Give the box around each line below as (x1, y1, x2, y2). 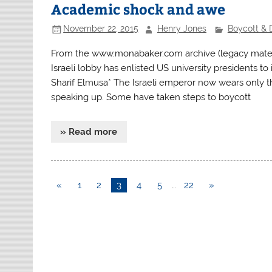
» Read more (60, 126, 118, 137)
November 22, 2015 (63, 24, 139, 34)
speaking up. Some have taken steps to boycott (51, 92, 251, 103)
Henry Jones (157, 24, 206, 34)
